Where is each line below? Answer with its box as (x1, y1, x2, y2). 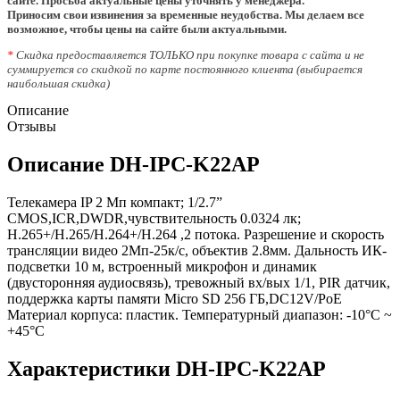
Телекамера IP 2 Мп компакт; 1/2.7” (7, 194, 222, 210)
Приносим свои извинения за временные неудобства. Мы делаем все (7, 7, 364, 21)
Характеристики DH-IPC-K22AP (7, 356, 326, 380)
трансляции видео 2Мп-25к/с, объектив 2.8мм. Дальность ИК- (7, 242, 387, 258)
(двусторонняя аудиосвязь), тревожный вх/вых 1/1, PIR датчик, (7, 274, 390, 290)
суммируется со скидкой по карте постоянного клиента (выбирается (7, 62, 362, 76)
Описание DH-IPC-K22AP (7, 152, 260, 176)
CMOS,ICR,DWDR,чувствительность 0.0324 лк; (7, 210, 301, 226)
